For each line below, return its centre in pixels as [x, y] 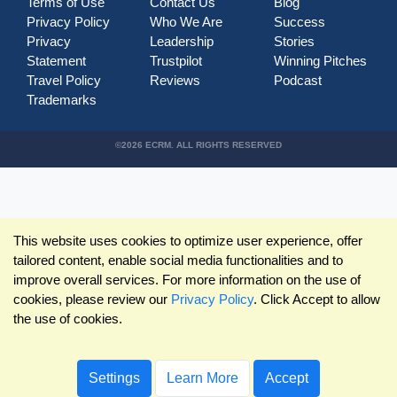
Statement [56, 60]
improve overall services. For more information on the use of [187, 280]
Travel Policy [64, 80]
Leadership [182, 41]
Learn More [202, 378]
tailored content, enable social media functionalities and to [178, 260]
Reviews [175, 80]
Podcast [297, 80]
